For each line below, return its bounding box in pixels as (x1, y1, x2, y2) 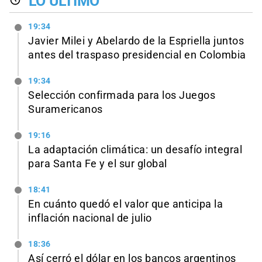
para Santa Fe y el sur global (28, 158, 167, 170)
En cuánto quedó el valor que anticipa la (28, 198, 223, 210)
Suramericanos (28, 104, 103, 116)
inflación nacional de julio (28, 212, 152, 224)
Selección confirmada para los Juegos (28, 89, 215, 102)
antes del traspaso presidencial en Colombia (28, 49, 246, 61)
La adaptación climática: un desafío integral (28, 144, 242, 156)
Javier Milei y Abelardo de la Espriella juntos (28, 35, 244, 47)
